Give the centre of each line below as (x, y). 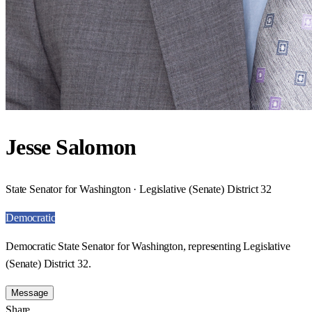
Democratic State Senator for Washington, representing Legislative (148, 246)
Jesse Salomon (71, 147)
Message (30, 292)
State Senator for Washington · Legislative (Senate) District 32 (139, 189)
